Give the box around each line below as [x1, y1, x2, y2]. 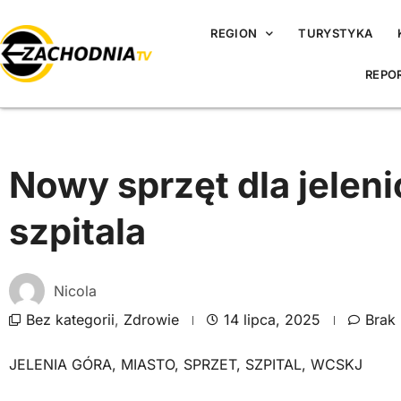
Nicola [54, 281, 97, 300]
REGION [210, 26, 258, 40]
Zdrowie [124, 311, 179, 328]
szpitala [9, 209, 146, 253]
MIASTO [121, 355, 175, 373]
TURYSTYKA [298, 26, 373, 40]
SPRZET [183, 355, 236, 373]
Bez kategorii [26, 311, 115, 328]
